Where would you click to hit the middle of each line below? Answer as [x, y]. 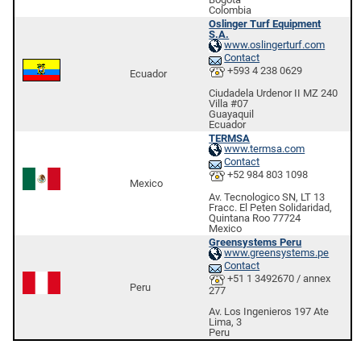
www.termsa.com [265, 149]
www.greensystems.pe [277, 253]
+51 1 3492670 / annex [278, 278]
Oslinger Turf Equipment [265, 24]
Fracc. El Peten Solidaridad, [271, 207]
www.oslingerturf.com [275, 45]
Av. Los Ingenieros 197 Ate [269, 311]
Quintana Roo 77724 [255, 218]
